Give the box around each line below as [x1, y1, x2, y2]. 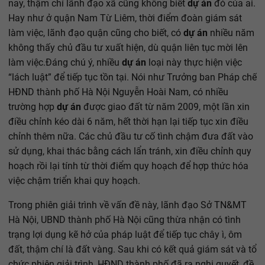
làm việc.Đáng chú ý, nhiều [8, 56, 122, 68]
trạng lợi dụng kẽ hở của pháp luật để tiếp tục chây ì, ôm [8, 228, 242, 240]
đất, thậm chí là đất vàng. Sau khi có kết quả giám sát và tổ [8, 243, 257, 255]
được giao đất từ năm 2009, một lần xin [81, 101, 250, 112]
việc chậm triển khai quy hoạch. [8, 174, 140, 186]
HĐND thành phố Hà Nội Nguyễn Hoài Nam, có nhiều [8, 86, 228, 98]
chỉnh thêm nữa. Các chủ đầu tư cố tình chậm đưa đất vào [8, 130, 253, 142]
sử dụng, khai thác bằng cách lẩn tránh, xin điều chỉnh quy [8, 145, 251, 157]
